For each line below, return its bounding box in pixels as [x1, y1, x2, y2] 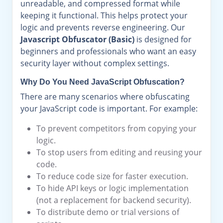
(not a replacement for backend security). [36, 195, 191, 206]
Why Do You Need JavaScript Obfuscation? [20, 78, 185, 86]
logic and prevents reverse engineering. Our [20, 22, 185, 33]
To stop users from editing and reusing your [36, 147, 202, 158]
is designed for [134, 34, 192, 45]
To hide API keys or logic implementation [36, 183, 189, 194]
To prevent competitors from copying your [36, 123, 197, 134]
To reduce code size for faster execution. [36, 171, 188, 182]
